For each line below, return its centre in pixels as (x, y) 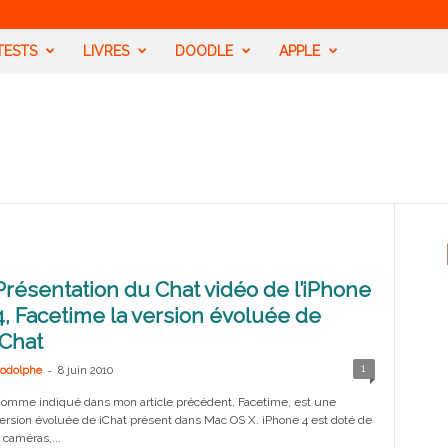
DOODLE (203, 51)
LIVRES (105, 51)
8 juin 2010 (85, 370)
